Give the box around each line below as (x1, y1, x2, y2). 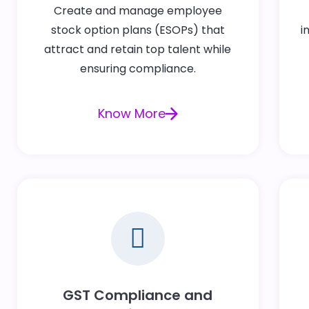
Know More (97, 105, 166, 123)
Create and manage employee (53, 3, 222, 19)
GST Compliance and (63, 285, 213, 305)
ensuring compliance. (79, 61, 196, 77)
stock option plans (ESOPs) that (50, 22, 225, 39)
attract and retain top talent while (44, 41, 232, 58)
